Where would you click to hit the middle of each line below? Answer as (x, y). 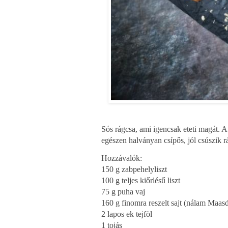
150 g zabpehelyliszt (134, 169)
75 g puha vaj (123, 192)
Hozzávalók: (122, 158)
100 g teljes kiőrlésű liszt (141, 181)
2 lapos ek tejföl (127, 214)
